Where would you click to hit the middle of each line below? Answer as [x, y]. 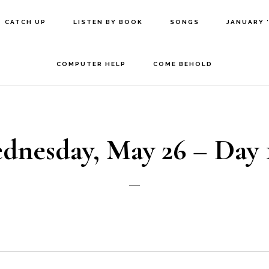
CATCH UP [26, 22]
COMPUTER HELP [91, 64]
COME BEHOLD [183, 64]
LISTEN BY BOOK [108, 22]
